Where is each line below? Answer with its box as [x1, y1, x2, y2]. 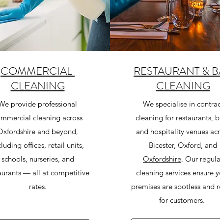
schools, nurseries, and [1, 154, 74, 164]
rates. [28, 182, 47, 191]
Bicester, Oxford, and [149, 140, 217, 150]
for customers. [159, 195, 207, 205]
